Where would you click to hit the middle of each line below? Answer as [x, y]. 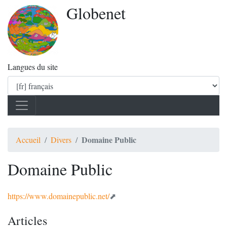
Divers [61, 140]
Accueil [28, 140]
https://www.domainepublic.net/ [59, 196]
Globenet [96, 13]
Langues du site [33, 67]
